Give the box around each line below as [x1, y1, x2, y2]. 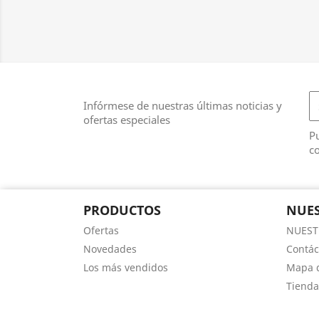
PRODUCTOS [83, 202, 161, 219]
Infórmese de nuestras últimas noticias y [83, 98, 282, 113]
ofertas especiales [83, 113, 170, 127]
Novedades [83, 242, 137, 256]
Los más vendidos [83, 261, 168, 274]
